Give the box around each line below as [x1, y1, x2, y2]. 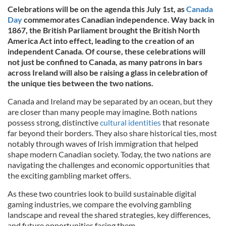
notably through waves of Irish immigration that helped [8, 139, 198, 148]
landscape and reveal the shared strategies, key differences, [8, 210, 210, 219]
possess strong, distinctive [8, 118, 100, 127]
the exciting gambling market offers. [8, 171, 131, 180]
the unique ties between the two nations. [8, 78, 153, 88]
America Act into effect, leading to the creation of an [8, 36, 194, 45]
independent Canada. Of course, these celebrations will [8, 46, 205, 56]
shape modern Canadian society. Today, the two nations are [8, 149, 211, 159]
